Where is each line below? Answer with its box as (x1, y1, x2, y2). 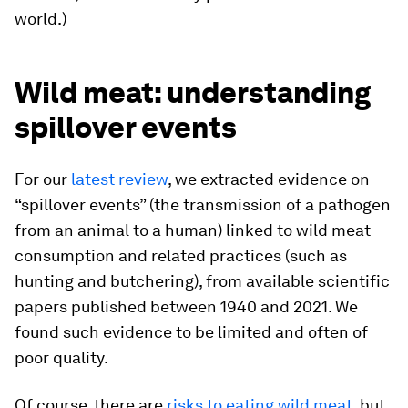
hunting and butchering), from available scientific (15, 271, 390, 291)
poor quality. (15, 348, 108, 367)
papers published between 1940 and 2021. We (15, 297, 358, 316)
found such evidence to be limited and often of (15, 322, 368, 342)
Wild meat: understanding (15, 75, 371, 110)
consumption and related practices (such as (15, 246, 347, 265)
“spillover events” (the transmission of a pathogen (15, 195, 391, 214)
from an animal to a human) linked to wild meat (15, 220, 371, 240)
